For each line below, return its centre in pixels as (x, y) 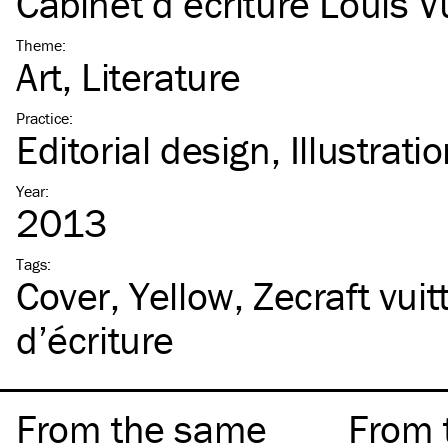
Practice (42, 118)
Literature (161, 76)
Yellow (181, 295)
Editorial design (143, 149)
